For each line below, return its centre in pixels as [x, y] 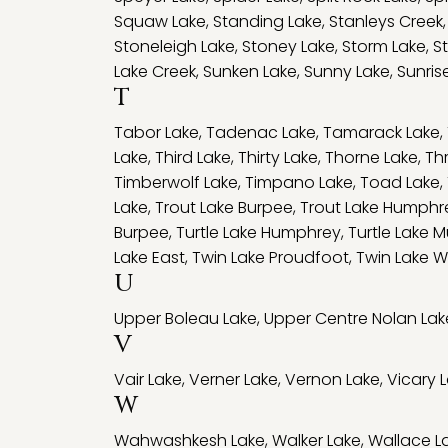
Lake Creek [155, 71]
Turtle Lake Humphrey [258, 232]
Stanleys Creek [386, 21]
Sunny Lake [347, 71]
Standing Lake [267, 21]
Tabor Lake [156, 132]
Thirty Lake [278, 157]
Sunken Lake [250, 71]
